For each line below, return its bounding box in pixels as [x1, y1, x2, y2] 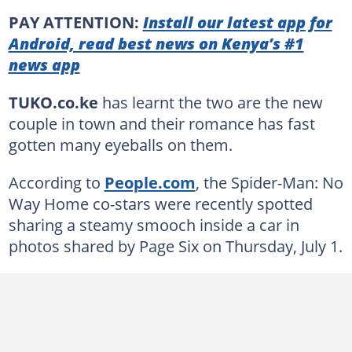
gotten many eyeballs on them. [8, 133, 233, 156]
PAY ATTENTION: [8, 10, 143, 33]
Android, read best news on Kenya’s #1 [8, 31, 304, 54]
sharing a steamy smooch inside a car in [8, 213, 299, 236]
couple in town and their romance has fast [8, 112, 315, 134]
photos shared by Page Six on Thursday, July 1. [8, 234, 343, 257]
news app [8, 53, 80, 75]
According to [8, 170, 104, 193]
